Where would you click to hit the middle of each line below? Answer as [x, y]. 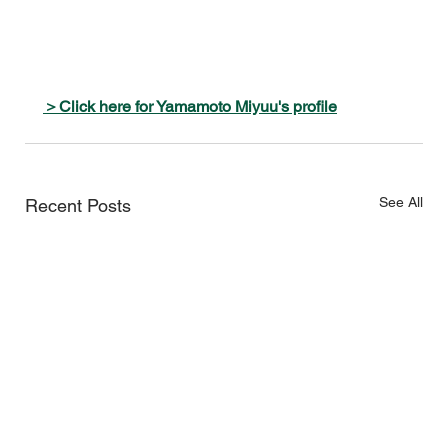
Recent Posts [78, 205]
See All [401, 201]
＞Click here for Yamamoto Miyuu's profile [190, 106]
